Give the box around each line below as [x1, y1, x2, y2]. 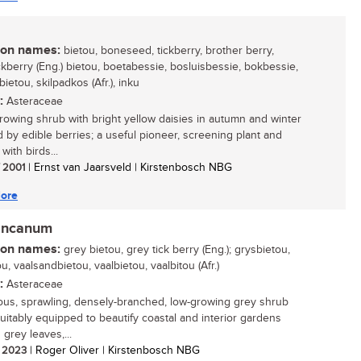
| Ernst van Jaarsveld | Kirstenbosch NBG [25, 161, 232, 174]
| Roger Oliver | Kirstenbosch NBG [27, 344, 200, 357]
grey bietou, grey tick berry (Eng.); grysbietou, [60, 243, 290, 256]
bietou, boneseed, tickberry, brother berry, [60, 44, 274, 57]
